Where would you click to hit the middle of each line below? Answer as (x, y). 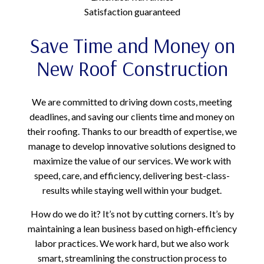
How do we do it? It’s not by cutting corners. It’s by (132, 213)
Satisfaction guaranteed (132, 11)
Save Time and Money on (132, 45)
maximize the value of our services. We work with (132, 160)
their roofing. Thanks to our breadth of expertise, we (132, 131)
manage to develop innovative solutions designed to (132, 146)
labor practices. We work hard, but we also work (132, 243)
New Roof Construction (132, 68)
